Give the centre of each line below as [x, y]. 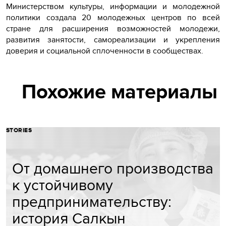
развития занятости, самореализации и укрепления [113, 39]
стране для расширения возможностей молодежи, [113, 28]
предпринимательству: [92, 201]
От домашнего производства [113, 168]
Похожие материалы [120, 91]
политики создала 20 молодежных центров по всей [113, 17]
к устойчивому [63, 184]
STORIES [19, 130]
